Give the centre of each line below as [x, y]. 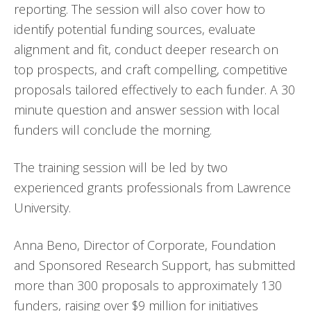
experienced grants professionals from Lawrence [152, 187]
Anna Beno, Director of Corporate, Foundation [145, 245]
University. [42, 208]
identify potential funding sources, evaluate [135, 29]
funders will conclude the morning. [113, 130]
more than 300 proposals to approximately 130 [148, 285]
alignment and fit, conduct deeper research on [146, 49]
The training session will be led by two [121, 167]
